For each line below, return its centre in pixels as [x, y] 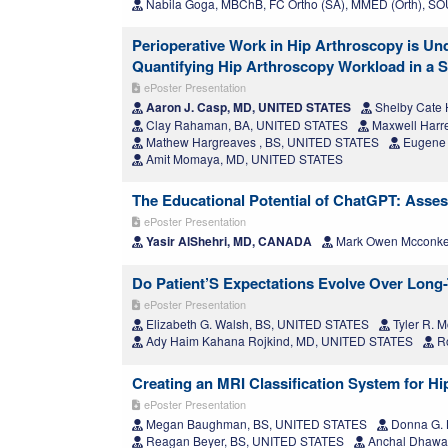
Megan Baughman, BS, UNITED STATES [255, 424]
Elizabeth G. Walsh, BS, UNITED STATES [256, 324]
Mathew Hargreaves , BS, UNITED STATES [261, 142]
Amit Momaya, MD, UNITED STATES [243, 159]
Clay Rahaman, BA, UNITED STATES [245, 125]
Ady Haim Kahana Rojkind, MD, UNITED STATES [278, 341]
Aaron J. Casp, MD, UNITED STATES [247, 107]
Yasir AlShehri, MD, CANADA [227, 241]
